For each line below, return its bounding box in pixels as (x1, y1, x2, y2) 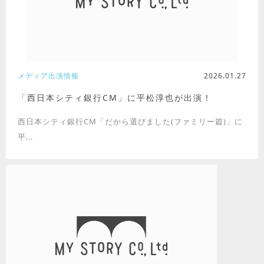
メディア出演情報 (18, 71, 79, 81)
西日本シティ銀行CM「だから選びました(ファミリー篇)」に (18, 116, 243, 127)
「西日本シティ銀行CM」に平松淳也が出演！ (18, 92, 212, 103)
